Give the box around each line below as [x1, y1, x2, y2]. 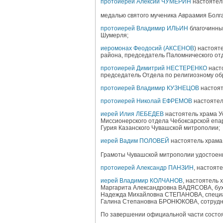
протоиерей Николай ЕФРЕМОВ [101, 98, 192, 105]
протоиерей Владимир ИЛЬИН [101, 25, 188, 32]
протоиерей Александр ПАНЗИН [101, 164, 194, 171]
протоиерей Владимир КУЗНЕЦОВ [101, 85, 199, 92]
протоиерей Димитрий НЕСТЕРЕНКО [101, 65, 207, 72]
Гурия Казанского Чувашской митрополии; [101, 124, 220, 131]
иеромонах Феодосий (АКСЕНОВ [101, 45, 194, 52]
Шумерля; [101, 32, 128, 39]
